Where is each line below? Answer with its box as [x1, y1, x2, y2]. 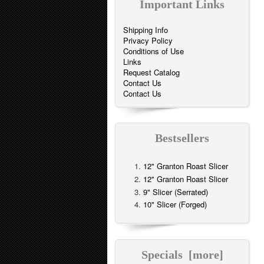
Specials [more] [141, 249, 223, 261]
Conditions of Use [123, 45, 184, 57]
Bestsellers [155, 132, 210, 145]
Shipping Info [123, 24, 168, 35]
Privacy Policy [123, 34, 173, 46]
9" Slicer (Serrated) [143, 186, 208, 197]
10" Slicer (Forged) [143, 199, 207, 210]
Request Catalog [123, 66, 180, 78]
